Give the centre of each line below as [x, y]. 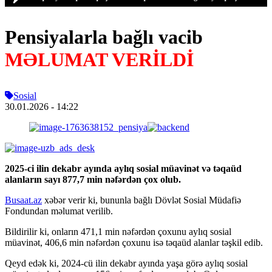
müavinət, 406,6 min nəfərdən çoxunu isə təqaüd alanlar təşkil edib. [134, 242]
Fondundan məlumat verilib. [59, 211]
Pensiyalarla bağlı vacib [104, 37]
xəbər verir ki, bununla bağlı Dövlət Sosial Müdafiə [141, 200]
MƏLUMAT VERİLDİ [99, 59]
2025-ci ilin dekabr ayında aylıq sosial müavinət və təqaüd [123, 168]
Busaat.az [23, 200]
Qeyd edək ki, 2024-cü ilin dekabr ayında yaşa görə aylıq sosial [126, 263]
